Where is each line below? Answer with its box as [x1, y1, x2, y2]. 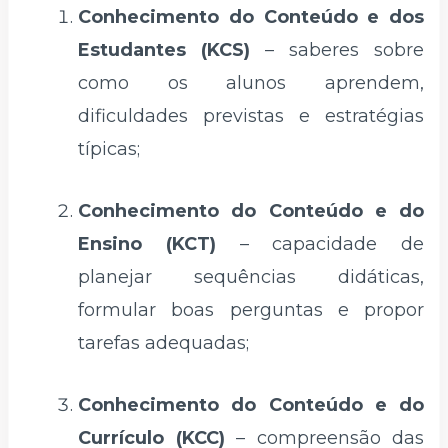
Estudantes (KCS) [78, 39, 250, 62]
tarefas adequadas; [78, 332, 249, 355]
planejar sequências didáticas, [78, 266, 424, 289]
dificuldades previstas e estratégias [78, 105, 424, 128]
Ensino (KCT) [78, 233, 216, 256]
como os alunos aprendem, [78, 72, 424, 95]
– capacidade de [215, 233, 424, 256]
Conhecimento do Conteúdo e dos [78, 6, 424, 29]
